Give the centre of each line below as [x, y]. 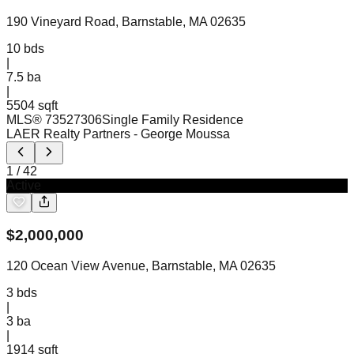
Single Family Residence [173, 119]
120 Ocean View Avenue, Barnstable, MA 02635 [141, 266]
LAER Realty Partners [68, 134]
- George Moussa [182, 134]
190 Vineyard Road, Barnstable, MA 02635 [126, 21]
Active [24, 185]
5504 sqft [32, 105]
